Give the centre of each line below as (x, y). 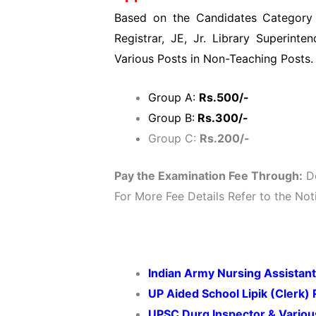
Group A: (174, 97)
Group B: (171, 117)
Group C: (174, 138)
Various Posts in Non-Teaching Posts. (214, 59)
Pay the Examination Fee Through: (208, 175)
